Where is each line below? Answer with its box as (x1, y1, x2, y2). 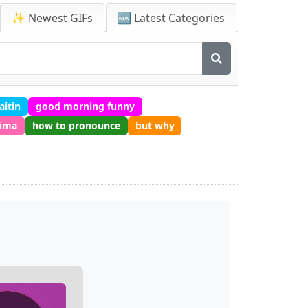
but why (135, 118, 175, 132)
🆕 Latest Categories (118, 10, 225, 25)
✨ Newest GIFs (12, 10, 93, 25)
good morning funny (35, 99, 135, 113)
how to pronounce (32, 118, 120, 132)
